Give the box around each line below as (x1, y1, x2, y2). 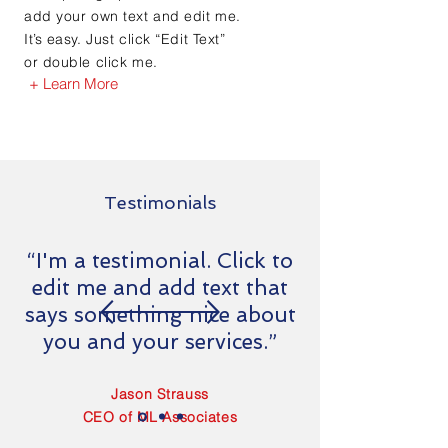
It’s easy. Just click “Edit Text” (24, 29, 226, 48)
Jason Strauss (111, 384, 209, 403)
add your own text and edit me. (24, 6, 241, 25)
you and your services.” (43, 328, 277, 354)
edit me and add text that (32, 274, 288, 300)
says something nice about (24, 301, 296, 327)
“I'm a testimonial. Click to (27, 247, 293, 273)
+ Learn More (28, 74, 118, 93)
